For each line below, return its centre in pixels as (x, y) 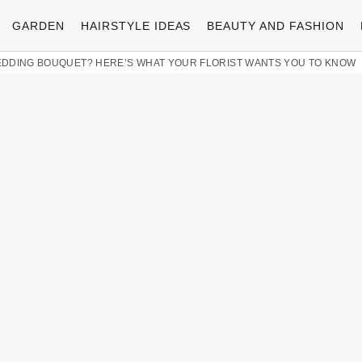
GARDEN (38, 25)
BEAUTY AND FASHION (276, 25)
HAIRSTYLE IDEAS (136, 25)
